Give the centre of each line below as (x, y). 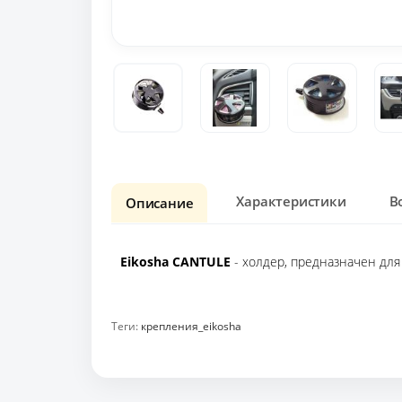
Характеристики (291, 201)
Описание (160, 202)
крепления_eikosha (191, 327)
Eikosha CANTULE (175, 262)
